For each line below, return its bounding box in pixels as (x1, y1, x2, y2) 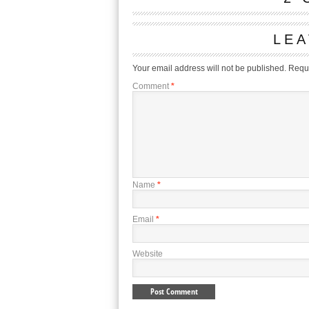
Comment (132, 81, 171, 91)
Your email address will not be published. (132, 63, 286, 73)
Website (132, 249, 163, 259)
